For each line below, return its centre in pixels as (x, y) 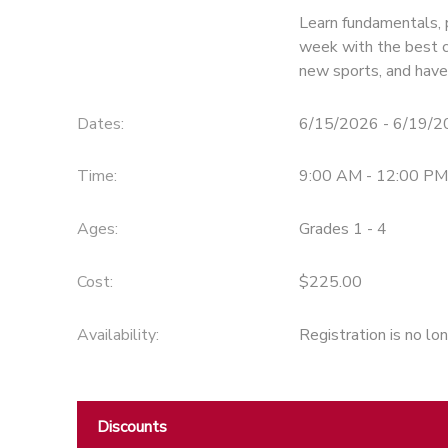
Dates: (100, 123)
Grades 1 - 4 (342, 229)
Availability (116, 334)
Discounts (131, 426)
